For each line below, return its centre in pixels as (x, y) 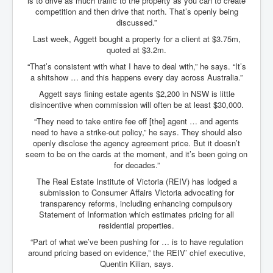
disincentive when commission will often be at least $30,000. (136, 105)
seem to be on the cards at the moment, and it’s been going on (136, 154)
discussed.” (136, 23)
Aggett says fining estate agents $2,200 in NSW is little (136, 94)
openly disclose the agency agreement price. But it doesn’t (136, 143)
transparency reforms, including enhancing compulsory (136, 204)
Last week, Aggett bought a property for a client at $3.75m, (136, 39)
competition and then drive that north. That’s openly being (136, 12)
